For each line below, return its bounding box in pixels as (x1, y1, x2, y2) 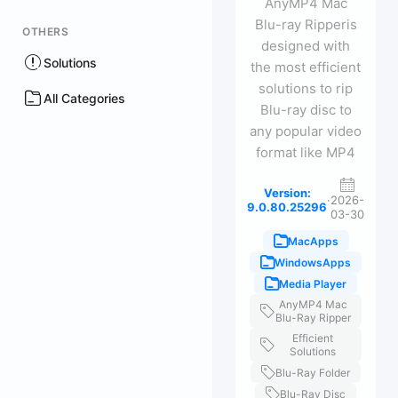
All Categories (44, 90, 125, 106)
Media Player (279, 276, 346, 291)
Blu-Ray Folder (275, 365, 350, 379)
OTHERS (22, 25, 68, 38)
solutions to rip (259, 80, 353, 97)
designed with (261, 37, 350, 54)
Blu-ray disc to (259, 101, 352, 118)
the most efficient (251, 59, 361, 76)
